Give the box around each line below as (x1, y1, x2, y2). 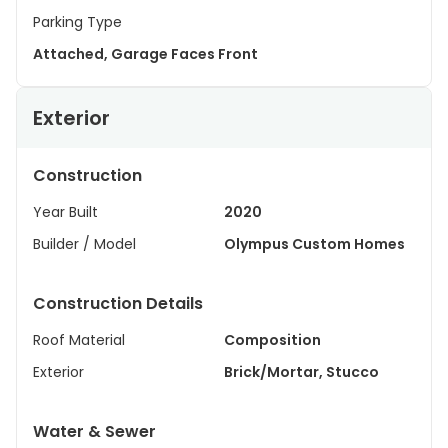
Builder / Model (33, 234, 136, 254)
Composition (224, 330, 321, 350)
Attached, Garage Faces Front (111, 44, 258, 64)
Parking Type (33, 12, 122, 32)
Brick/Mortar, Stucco (326, 362, 379, 382)
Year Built (33, 202, 98, 222)
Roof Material (33, 330, 125, 350)
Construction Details (33, 292, 203, 315)
